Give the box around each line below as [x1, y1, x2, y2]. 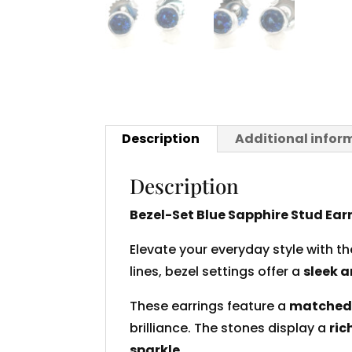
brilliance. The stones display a [130, 319, 330, 338]
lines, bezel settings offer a [130, 262, 304, 281]
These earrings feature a [130, 297, 290, 316]
